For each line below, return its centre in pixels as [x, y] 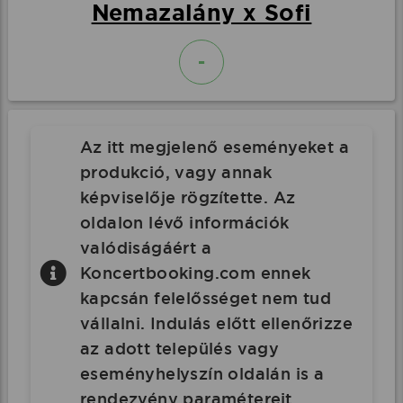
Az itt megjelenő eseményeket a [214, 147]
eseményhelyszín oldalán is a [202, 374]
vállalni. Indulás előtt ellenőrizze [216, 323]
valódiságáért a [145, 248]
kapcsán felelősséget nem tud [206, 298]
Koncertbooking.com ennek [195, 273]
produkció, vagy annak [176, 172]
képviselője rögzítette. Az [188, 197]
